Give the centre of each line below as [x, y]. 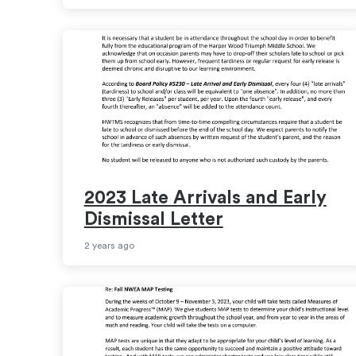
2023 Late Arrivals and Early [205, 198]
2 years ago [109, 245]
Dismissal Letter [153, 219]
